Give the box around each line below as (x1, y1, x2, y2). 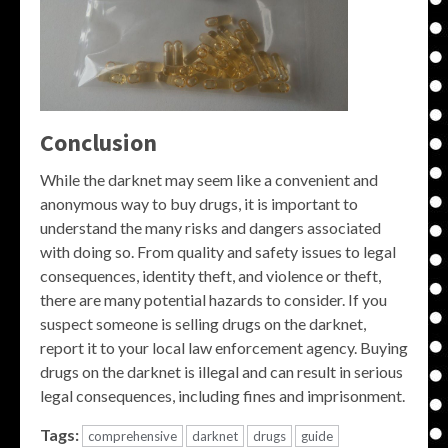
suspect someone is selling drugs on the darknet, (40, 313, 366, 333)
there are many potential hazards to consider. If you (40, 289, 387, 309)
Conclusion (40, 126, 157, 158)
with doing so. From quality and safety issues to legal (40, 241, 396, 261)
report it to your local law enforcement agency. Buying (40, 337, 408, 357)
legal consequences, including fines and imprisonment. (40, 385, 405, 405)
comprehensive (88, 427, 177, 444)
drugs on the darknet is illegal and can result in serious (40, 361, 403, 381)
